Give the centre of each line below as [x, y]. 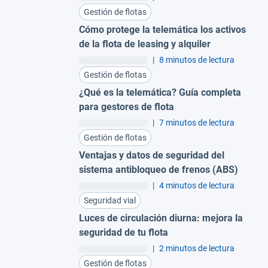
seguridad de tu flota [124, 233]
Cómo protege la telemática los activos [162, 30]
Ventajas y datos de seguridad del [152, 156]
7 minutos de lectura [197, 123]
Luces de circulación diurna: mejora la [161, 218]
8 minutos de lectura [197, 60]
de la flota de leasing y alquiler [145, 44]
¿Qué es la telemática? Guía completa [160, 93]
